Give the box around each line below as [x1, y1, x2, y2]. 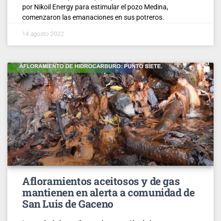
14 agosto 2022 [22, 30, 64, 37]
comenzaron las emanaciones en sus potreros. [22, 13, 164, 21]
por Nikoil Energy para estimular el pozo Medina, [22, 2, 168, 11]
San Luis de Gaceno [22, 196, 113, 211]
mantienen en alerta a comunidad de [22, 185, 195, 199]
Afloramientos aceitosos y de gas [22, 174, 180, 188]
